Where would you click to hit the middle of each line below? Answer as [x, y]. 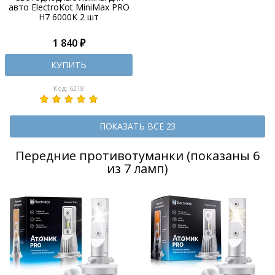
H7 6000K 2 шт [69, 17]
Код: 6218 [69, 88]
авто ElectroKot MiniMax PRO [69, 7]
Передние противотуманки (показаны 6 [137, 155]
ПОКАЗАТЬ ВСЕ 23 [137, 126]
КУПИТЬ [69, 65]
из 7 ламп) [137, 168]
